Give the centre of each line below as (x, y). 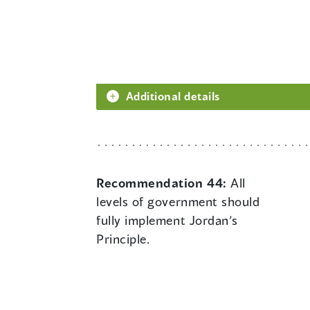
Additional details (173, 96)
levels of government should (178, 202)
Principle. (123, 239)
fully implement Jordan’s (167, 220)
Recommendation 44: (164, 183)
